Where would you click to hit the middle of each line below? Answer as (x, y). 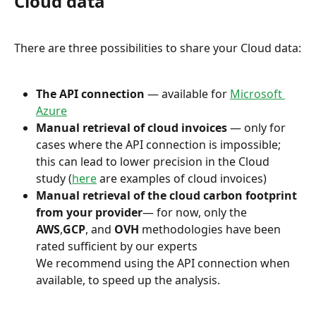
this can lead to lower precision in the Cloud (154, 162)
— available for (187, 94)
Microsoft (257, 94)
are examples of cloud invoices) (182, 179)
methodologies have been (211, 230)
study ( (54, 179)
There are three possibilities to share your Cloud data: (158, 48)
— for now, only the (196, 213)
